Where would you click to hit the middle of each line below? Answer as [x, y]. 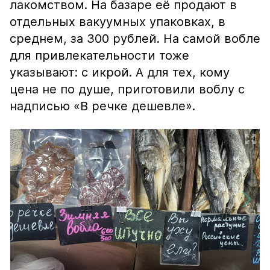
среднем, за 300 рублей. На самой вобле [135, 39]
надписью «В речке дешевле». [102, 106]
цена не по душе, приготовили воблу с [127, 89]
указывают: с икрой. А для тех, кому [120, 72]
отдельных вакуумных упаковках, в [118, 22]
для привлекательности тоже [99, 55]
